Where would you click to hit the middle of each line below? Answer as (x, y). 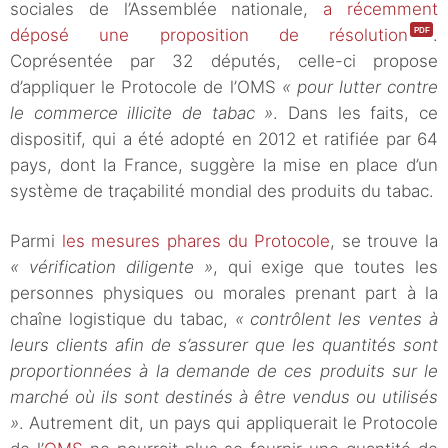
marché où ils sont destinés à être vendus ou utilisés (224, 397)
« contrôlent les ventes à (336, 319)
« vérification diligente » (111, 267)
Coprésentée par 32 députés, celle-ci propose (224, 61)
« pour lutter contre (359, 87)
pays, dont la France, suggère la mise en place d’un (224, 165)
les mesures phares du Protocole (196, 241)
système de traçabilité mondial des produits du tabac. (222, 191)
